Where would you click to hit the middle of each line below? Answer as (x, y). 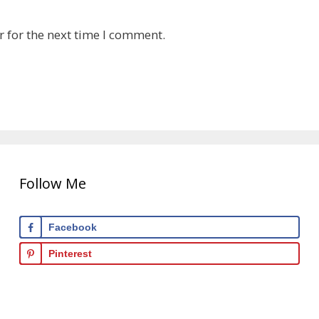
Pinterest (70, 254)
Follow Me (52, 184)
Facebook (72, 228)
